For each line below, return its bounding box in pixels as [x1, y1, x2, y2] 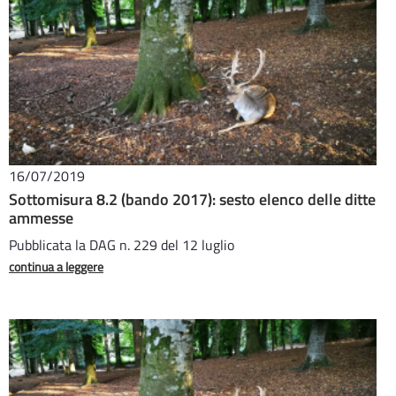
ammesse [9, 206, 73, 230]
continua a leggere [9, 257, 103, 276]
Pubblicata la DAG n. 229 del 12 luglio [9, 234, 234, 255]
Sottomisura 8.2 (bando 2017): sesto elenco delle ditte [9, 187, 376, 211]
